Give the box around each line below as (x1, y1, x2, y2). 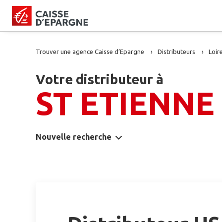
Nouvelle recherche (36, 132, 111, 141)
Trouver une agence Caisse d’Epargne (36, 48, 144, 55)
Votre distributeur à (36, 72, 164, 87)
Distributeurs (158, 48, 195, 55)
